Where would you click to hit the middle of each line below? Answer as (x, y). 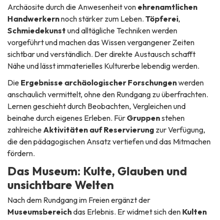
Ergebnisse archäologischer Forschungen (99, 83)
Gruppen (143, 118)
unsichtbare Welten (61, 185)
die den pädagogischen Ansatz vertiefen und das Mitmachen (109, 142)
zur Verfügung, (180, 130)
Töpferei (162, 19)
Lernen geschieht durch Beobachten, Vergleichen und (96, 106)
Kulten (194, 212)
